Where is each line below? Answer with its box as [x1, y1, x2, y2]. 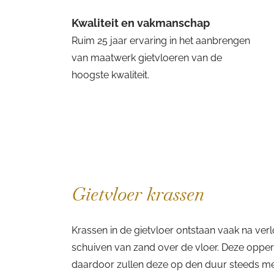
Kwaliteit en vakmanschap [72, 17, 210, 29]
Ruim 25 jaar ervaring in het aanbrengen [72, 35, 250, 46]
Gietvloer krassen [72, 182, 204, 206]
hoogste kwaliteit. [72, 69, 149, 81]
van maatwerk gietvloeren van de [72, 52, 222, 64]
